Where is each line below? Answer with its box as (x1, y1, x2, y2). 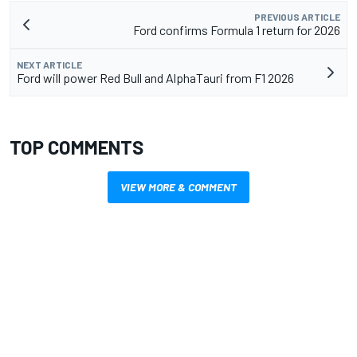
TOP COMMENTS (10, 135, 143, 159)
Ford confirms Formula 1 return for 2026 (133, 22, 340, 37)
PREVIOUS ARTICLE (254, 11, 340, 22)
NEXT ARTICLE (17, 59, 82, 70)
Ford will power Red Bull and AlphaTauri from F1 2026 (17, 70, 294, 85)
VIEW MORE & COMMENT (120, 180, 237, 194)
